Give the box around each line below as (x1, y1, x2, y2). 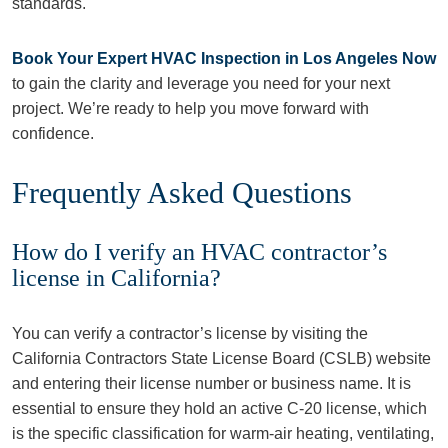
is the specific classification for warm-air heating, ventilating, (12, 425, 434, 442)
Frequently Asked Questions (12, 176, 352, 209)
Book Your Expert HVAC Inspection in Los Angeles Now (12, 50, 436, 67)
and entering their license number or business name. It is (12, 375, 411, 392)
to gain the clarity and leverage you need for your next (12, 75, 390, 92)
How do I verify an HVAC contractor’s (12, 239, 387, 265)
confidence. (12, 125, 94, 142)
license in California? (12, 265, 221, 291)
